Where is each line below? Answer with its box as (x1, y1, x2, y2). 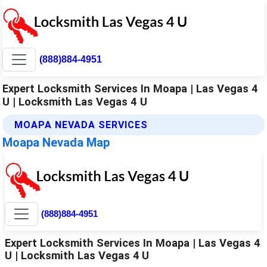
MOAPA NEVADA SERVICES (14, 119, 148, 131)
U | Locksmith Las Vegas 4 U (2, 95, 148, 108)
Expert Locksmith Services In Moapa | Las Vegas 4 (2, 82, 259, 95)
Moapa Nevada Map (2, 135, 110, 150)
